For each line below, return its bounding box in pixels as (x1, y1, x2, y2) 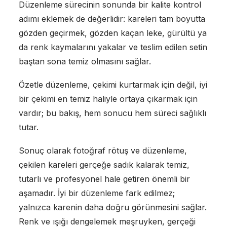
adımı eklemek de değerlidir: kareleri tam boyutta (18, 13, 205, 24)
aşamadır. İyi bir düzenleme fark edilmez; (18, 187, 175, 198)
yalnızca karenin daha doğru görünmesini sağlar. (18, 202, 207, 212)
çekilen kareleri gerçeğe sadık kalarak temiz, (18, 159, 190, 170)
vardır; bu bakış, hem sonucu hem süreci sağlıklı (18, 107, 206, 118)
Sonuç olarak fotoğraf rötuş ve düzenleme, (18, 145, 187, 156)
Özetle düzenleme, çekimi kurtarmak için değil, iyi (18, 79, 207, 90)
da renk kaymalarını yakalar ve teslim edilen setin (18, 42, 207, 52)
